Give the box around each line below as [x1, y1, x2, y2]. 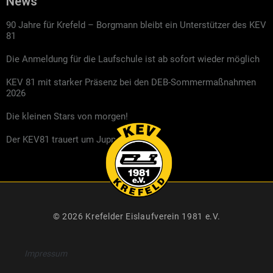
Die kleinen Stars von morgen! [6, 110, 128, 122]
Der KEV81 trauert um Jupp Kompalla [6, 133, 157, 145]
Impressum [24, 248, 67, 258]
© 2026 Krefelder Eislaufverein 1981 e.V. [52, 211, 221, 221]
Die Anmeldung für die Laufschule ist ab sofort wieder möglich [6, 53, 260, 65]
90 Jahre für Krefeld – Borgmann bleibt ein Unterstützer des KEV [6, 19, 266, 30]
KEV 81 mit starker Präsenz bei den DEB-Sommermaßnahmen [6, 76, 256, 88]
